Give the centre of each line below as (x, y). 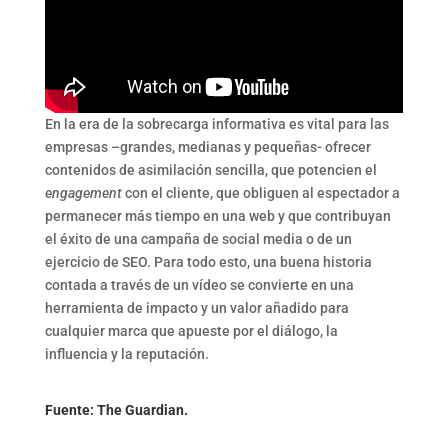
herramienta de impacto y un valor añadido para (196, 308)
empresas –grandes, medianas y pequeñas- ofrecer (207, 147)
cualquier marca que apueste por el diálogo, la (191, 331)
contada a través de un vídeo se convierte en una (199, 285)
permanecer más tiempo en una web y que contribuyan (217, 216)
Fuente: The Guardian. (116, 410)
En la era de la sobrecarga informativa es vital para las (216, 124)
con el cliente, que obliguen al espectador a (260, 193)
